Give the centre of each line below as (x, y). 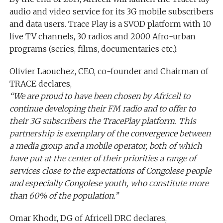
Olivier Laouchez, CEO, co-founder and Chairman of (109, 71)
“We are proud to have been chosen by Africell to (100, 96)
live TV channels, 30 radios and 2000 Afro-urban (102, 37)
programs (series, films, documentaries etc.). (93, 49)
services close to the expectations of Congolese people (110, 171)
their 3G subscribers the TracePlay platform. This (103, 121)
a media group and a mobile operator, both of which (106, 146)
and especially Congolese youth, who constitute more (109, 183)
